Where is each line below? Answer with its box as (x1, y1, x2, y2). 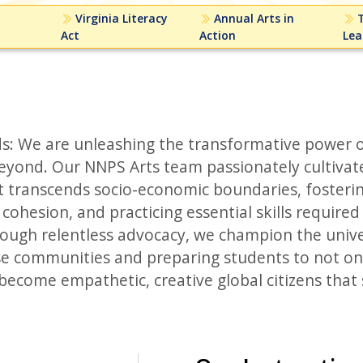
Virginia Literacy (72, 11, 169, 27)
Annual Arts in (210, 11, 294, 27)
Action (199, 28, 236, 44)
